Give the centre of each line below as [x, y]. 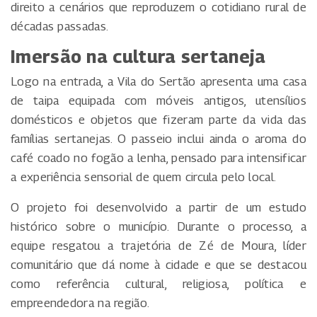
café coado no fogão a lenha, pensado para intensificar [158, 157]
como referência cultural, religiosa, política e [158, 283]
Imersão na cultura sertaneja [138, 56]
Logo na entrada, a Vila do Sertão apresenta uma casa [158, 81]
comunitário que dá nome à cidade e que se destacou [158, 264]
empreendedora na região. [80, 302]
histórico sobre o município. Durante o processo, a [158, 226]
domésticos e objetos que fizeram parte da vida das [158, 119]
